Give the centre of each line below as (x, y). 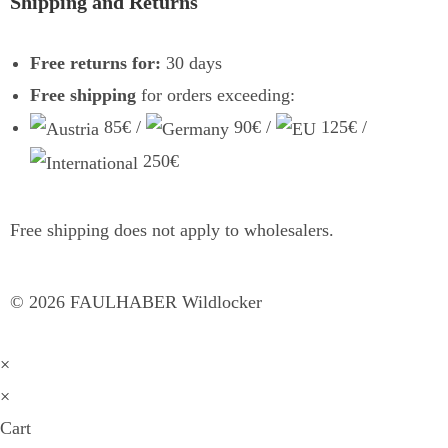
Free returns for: (95, 62)
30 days (191, 62)
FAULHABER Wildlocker (163, 301)
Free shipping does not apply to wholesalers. (172, 229)
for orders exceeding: (215, 94)
